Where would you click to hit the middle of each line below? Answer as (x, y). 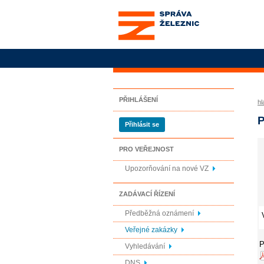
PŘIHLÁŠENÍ (138, 100)
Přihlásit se (142, 124)
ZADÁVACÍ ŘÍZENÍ (147, 194)
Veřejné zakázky (151, 230)
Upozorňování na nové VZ (167, 169)
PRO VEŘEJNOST (146, 149)
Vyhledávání (145, 246)
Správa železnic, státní (158, 9)
